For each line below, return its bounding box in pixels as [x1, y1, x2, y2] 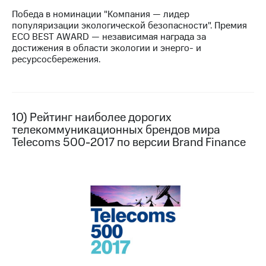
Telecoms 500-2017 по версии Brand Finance [12, 134, 246, 151]
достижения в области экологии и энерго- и [12, 42, 201, 55]
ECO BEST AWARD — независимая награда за [12, 30, 206, 44]
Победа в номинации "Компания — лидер [12, 8, 189, 21]
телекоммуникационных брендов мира [12, 122, 220, 139]
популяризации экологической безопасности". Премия [12, 19, 247, 33]
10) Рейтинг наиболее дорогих [12, 109, 172, 126]
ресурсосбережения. [12, 53, 100, 66]
